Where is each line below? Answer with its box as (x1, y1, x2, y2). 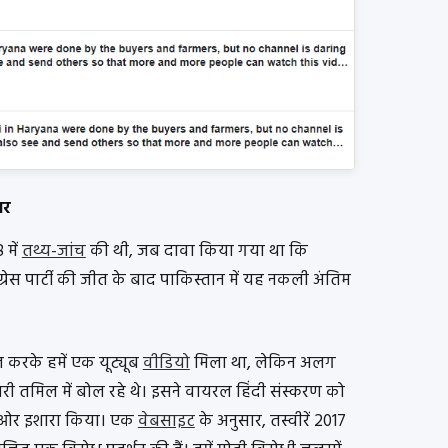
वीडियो (142, 350, 190, 378)
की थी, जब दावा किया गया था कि (85, 237, 308, 265)
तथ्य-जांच (21, 237, 86, 265)
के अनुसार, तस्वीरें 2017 (194, 408, 346, 436)
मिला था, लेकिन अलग (189, 350, 336, 378)
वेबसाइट (137, 408, 195, 436)
